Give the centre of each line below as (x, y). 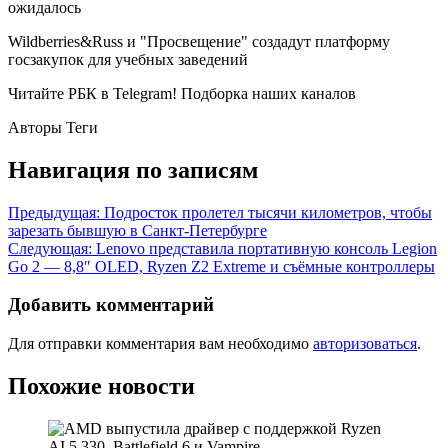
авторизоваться (365, 344)
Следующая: (50, 248)
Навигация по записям (133, 169)
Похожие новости (101, 385)
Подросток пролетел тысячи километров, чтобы (268, 212)
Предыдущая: (54, 212)
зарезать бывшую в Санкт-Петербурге (137, 230)
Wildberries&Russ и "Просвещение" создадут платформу (199, 41)
